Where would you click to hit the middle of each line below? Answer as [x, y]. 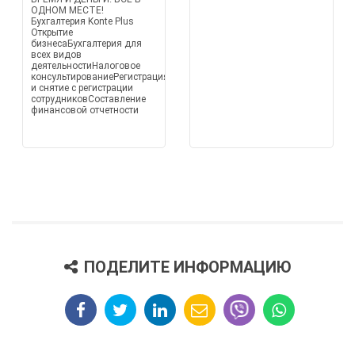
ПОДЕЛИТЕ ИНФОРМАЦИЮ [187, 267]
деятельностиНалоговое [85, 66]
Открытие [52, 32]
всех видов [56, 55]
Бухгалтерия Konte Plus [82, 21]
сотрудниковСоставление [88, 99]
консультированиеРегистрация [99, 77]
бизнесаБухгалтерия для [86, 44]
